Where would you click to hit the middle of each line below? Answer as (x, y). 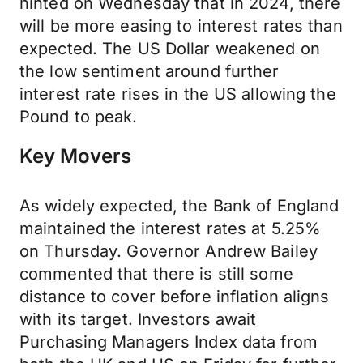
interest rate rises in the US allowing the (178, 94)
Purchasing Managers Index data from (169, 342)
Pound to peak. (79, 117)
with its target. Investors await (138, 319)
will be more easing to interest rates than (181, 26)
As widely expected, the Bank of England (179, 206)
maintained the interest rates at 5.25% (171, 228)
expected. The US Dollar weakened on (170, 49)
